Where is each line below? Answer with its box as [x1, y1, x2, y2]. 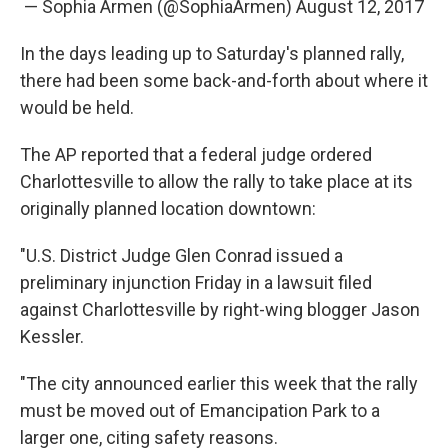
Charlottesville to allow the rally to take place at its [20, 170, 413, 192]
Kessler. [20, 325, 84, 347]
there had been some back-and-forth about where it [20, 69, 428, 91]
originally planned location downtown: [20, 197, 316, 219]
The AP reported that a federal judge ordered [20, 143, 372, 165]
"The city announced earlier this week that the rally [20, 372, 418, 394]
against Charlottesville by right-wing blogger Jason [20, 298, 420, 320]
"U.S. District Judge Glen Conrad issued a [20, 244, 343, 266]
